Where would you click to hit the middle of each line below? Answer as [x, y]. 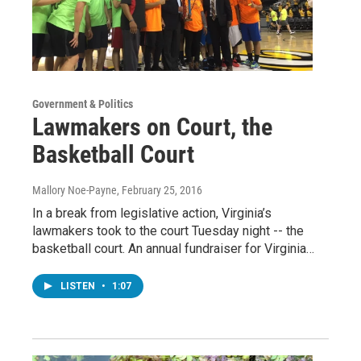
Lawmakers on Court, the [152, 127]
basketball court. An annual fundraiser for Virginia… [173, 249]
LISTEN [79, 286]
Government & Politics [83, 104]
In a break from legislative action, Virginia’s [152, 214]
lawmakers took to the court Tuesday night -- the [168, 231]
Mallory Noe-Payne [75, 191]
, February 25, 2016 [160, 191]
